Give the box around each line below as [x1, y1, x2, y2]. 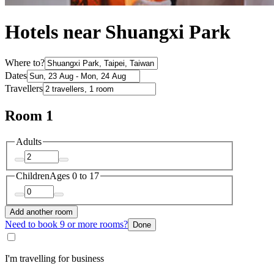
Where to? [5, 57, 45, 68]
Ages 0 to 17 [50, 171, 99, 182]
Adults [16, 136, 42, 147]
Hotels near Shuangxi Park [5, 21, 231, 43]
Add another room [10, 207, 73, 217]
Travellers [5, 83, 43, 94]
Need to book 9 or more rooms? [5, 218, 128, 229]
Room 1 [5, 107, 53, 124]
